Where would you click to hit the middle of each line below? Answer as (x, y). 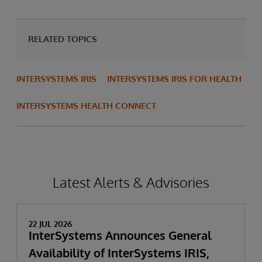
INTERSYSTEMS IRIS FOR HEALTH (174, 79)
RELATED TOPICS (63, 39)
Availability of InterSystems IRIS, (119, 253)
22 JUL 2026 (50, 224)
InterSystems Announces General (120, 235)
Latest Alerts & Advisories (131, 182)
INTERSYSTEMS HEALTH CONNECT (86, 106)
